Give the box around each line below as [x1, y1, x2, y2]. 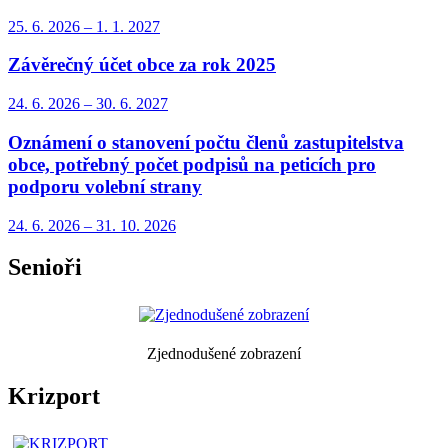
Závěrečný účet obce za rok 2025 [8, 54, 276, 76]
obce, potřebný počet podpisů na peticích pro [8, 153, 376, 175]
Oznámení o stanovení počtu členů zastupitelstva [8, 131, 404, 153]
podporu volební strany [8, 175, 202, 197]
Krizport [8, 383, 100, 410]
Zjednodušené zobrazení [147, 345, 301, 363]
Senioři [8, 254, 82, 281]
